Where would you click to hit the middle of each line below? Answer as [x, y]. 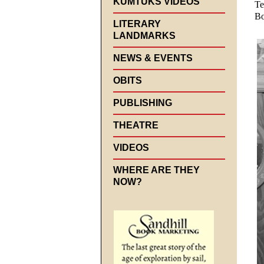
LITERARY [137, 24]
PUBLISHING [143, 103]
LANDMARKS [144, 35]
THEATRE [136, 125]
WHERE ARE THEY [156, 170]
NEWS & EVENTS [153, 58]
